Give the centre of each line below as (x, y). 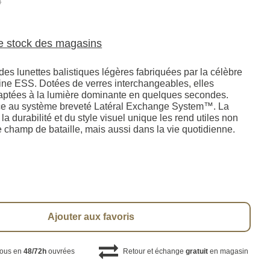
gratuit (196, 252)
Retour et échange (154, 252)
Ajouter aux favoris (91, 217)
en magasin (228, 252)
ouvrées (61, 252)
